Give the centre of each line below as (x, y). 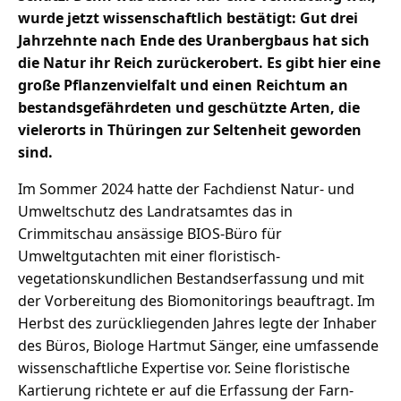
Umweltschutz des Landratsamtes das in (155, 212)
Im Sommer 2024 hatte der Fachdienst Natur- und (186, 189)
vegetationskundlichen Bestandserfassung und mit (191, 279)
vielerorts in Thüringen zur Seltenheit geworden (190, 130)
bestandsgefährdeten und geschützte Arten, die (189, 108)
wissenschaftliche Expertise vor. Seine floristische (184, 368)
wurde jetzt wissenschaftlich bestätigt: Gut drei (188, 18)
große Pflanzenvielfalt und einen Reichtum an (183, 85)
